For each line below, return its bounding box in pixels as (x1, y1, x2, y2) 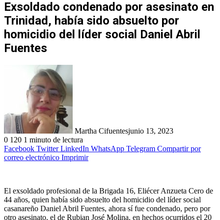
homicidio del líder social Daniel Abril (4, 27, 200, 41)
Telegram (126, 144, 155, 153)
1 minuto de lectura (24, 135, 83, 144)
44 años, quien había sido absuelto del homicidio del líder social (4, 195, 201, 204)
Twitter (36, 144, 58, 153)
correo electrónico (4, 153, 59, 162)
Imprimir (61, 153, 88, 162)
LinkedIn (60, 144, 89, 153)
